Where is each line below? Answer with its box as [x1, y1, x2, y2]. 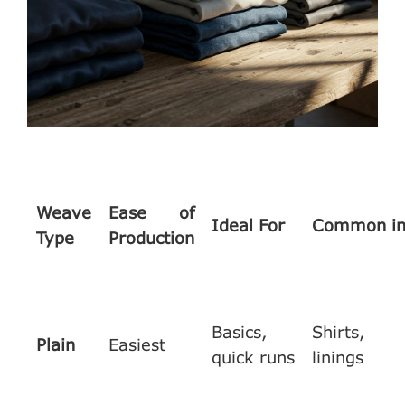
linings [312, 346, 363, 367]
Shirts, [312, 321, 365, 342]
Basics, [212, 321, 268, 342]
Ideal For [212, 214, 285, 235]
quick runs [212, 346, 295, 367]
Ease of [108, 202, 194, 222]
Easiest [108, 334, 165, 354]
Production [108, 227, 194, 248]
